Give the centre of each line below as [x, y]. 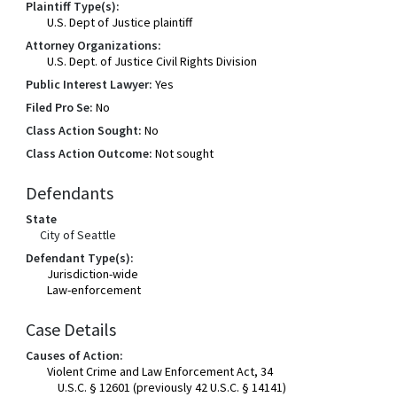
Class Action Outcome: [90, 153]
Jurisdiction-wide [93, 274]
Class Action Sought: [84, 130]
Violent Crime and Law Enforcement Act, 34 [160, 371]
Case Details [71, 329]
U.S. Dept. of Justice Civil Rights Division [152, 61]
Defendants [70, 193]
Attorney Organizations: [94, 45]
